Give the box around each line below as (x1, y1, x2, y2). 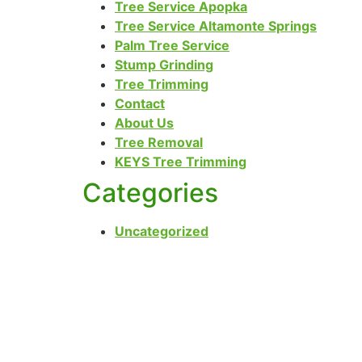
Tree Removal (115, 134, 203, 150)
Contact (115, 95, 165, 112)
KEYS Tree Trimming (115, 154, 246, 170)
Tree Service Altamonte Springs (115, 18, 317, 34)
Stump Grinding (115, 57, 213, 73)
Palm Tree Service (115, 37, 229, 53)
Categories (82, 177, 218, 208)
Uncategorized (115, 223, 208, 239)
